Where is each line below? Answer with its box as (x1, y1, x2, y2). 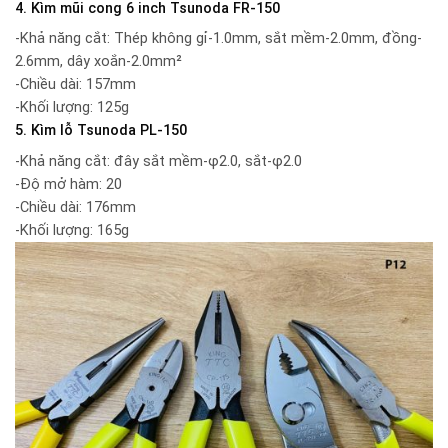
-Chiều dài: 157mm (15, 76, 136, 94)
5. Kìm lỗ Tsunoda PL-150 (15, 122, 187, 140)
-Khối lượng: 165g (15, 221, 129, 239)
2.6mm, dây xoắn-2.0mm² (15, 53, 182, 71)
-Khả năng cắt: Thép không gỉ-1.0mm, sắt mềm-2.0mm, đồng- (15, 30, 422, 48)
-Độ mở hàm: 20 (15, 175, 122, 193)
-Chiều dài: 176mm (15, 198, 136, 216)
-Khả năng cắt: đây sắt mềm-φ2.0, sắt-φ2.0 (15, 152, 302, 170)
